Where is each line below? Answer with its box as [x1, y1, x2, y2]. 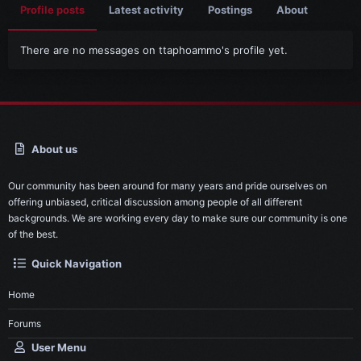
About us [31, 143, 78, 156]
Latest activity [109, 3, 184, 16]
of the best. [8, 228, 58, 240]
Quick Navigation [31, 257, 122, 270]
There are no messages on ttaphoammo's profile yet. [20, 44, 288, 56]
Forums [8, 317, 41, 330]
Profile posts [20, 3, 85, 16]
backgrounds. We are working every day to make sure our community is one [8, 212, 347, 224]
